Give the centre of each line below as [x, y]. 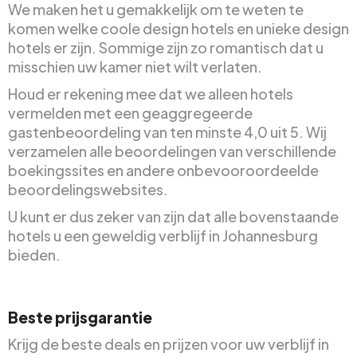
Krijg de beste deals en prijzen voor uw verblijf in [169, 343]
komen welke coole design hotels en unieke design [178, 28]
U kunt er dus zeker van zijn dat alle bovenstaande [173, 216]
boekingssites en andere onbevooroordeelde [163, 170]
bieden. [34, 254]
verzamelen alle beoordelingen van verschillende [172, 151]
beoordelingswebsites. [88, 189]
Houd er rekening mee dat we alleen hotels [151, 93]
